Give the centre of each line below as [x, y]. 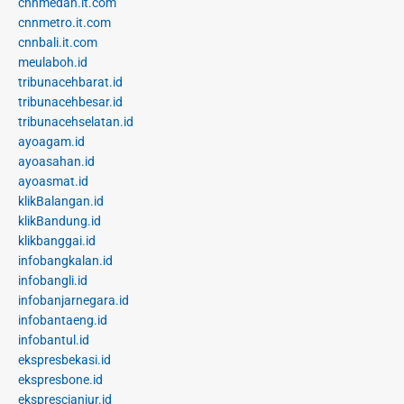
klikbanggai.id [57, 241]
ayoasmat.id [53, 182]
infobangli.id [53, 281]
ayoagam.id [51, 142]
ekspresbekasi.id [64, 360]
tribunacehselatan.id [76, 122]
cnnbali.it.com [58, 43]
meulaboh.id [53, 63]
